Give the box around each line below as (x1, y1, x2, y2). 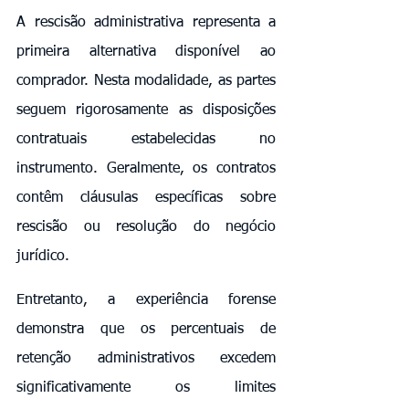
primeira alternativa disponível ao (16, 44, 276, 59)
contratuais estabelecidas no (16, 131, 276, 147)
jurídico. (16, 248, 69, 264)
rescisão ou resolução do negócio (16, 219, 276, 235)
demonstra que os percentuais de (16, 321, 276, 337)
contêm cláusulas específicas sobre (16, 190, 276, 205)
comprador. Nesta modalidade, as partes (16, 73, 276, 89)
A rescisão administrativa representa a (16, 15, 276, 30)
